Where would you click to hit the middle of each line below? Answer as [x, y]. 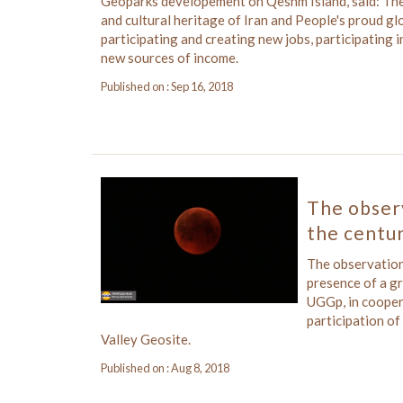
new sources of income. [170, 58]
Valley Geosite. [146, 339]
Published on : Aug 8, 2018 [165, 368]
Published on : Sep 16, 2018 [167, 86]
